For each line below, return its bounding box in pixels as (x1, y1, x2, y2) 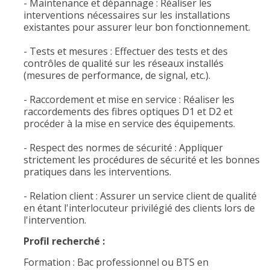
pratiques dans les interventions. (24, 165, 171, 178)
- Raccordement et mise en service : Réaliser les (24, 93, 234, 106)
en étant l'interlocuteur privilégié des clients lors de (24, 201, 255, 215)
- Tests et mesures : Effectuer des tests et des (24, 45, 228, 58)
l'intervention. (24, 213, 86, 227)
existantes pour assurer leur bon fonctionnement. (24, 20, 250, 34)
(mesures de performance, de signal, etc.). (24, 69, 210, 82)
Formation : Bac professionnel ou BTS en (24, 256, 209, 269)
